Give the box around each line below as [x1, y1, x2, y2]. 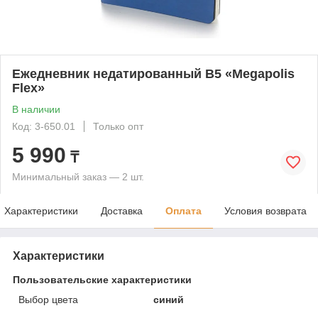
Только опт [93, 120, 143, 132]
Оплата [165, 204, 202, 216]
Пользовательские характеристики [13, 273, 192, 285]
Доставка [101, 204, 143, 216]
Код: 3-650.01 [12, 120, 75, 132]
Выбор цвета [18, 293, 78, 305]
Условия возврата [224, 204, 307, 216]
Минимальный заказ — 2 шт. [12, 170, 144, 182]
